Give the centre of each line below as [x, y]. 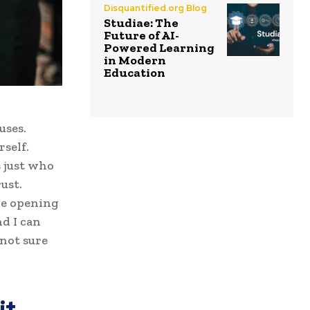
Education [135, 72]
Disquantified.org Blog [155, 8]
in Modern [135, 60]
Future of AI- [142, 35]
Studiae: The [141, 22]
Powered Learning [159, 47]
